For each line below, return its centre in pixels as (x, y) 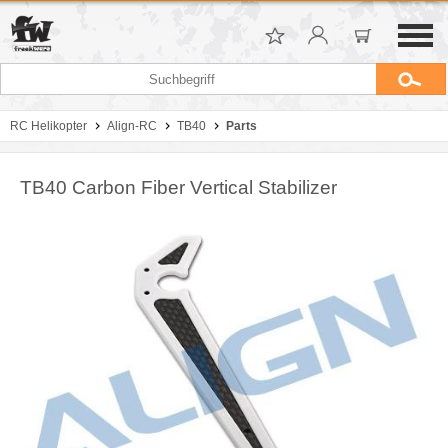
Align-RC (132, 126)
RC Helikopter (48, 126)
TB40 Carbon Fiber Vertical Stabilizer (178, 187)
